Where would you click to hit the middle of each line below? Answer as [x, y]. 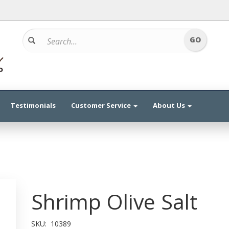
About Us [170, 105]
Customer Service [102, 105]
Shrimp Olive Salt [114, 201]
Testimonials [33, 105]
